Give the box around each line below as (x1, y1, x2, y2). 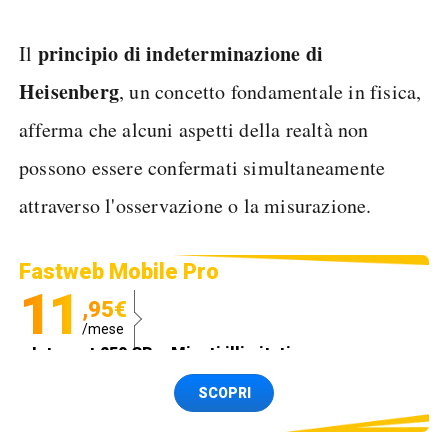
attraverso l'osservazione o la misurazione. (19, 192, 372, 219)
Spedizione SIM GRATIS (32, 373, 220, 394)
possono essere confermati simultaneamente (19, 154, 386, 181)
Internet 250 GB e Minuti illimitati (32, 343, 291, 363)
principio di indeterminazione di (37, 39, 324, 68)
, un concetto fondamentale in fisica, (119, 78, 422, 105)
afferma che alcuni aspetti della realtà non (19, 116, 369, 143)
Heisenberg (19, 77, 119, 106)
